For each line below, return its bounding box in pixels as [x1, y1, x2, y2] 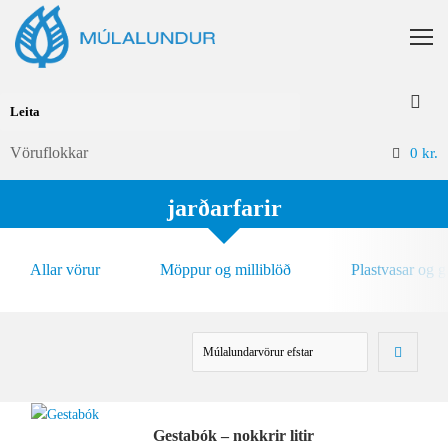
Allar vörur [30, 261, 100, 279]
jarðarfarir [166, 195, 282, 222]
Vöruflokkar [10, 144, 88, 162]
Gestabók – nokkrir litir [153, 426, 315, 446]
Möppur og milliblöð [160, 261, 291, 279]
